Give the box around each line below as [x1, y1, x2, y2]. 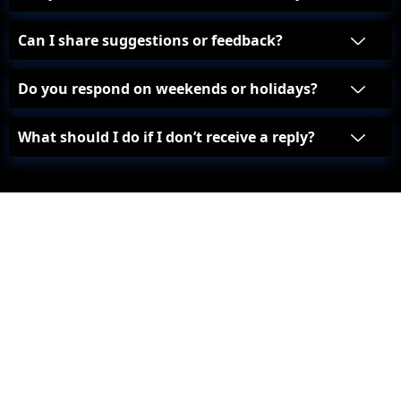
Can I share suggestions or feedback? [18, 30, 283, 50]
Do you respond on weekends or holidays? [18, 78, 318, 98]
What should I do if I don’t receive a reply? [18, 126, 315, 147]
